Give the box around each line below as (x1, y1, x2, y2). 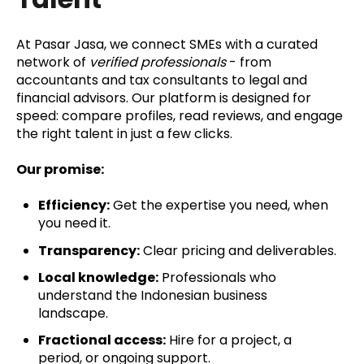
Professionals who (158, 267, 277, 287)
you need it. (38, 214, 111, 233)
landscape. (38, 303, 109, 323)
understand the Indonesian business (38, 285, 268, 305)
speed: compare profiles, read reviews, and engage (16, 106, 343, 125)
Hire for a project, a (166, 330, 292, 349)
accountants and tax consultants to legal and (16, 70, 307, 89)
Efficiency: (38, 196, 110, 215)
